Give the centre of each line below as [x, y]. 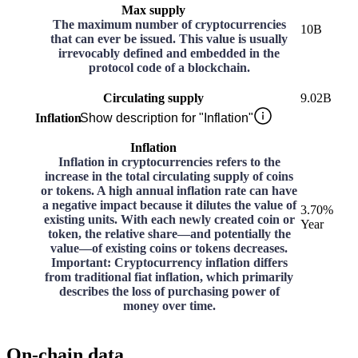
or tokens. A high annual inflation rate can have [169, 191]
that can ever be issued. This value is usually [169, 39]
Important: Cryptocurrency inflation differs [169, 263]
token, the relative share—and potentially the [169, 234]
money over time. [169, 306]
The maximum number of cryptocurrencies [169, 25]
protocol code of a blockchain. [169, 68]
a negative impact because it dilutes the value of [169, 205]
